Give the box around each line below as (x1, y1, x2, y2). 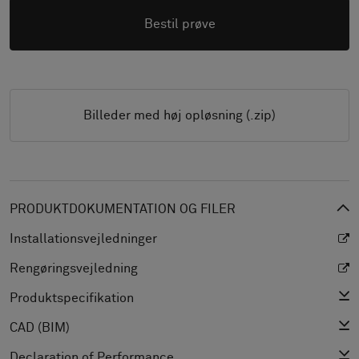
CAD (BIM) (10, 321, 70, 334)
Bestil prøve (143, 18, 216, 30)
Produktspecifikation (10, 292, 134, 305)
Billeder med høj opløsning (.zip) (83, 109, 276, 122)
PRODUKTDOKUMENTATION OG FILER (10, 203, 236, 216)
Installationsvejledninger (10, 232, 157, 245)
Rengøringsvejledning (10, 262, 138, 275)
